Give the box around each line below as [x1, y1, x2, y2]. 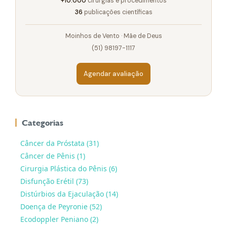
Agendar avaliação [84, 69, 143, 79]
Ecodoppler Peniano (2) [20, 214, 98, 224]
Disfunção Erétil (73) [20, 176, 88, 186]
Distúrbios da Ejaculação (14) [20, 189, 118, 199]
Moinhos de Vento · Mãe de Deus [65, 32, 162, 41]
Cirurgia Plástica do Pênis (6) [20, 164, 117, 174]
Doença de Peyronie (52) [20, 202, 102, 212]
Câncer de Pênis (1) [20, 151, 85, 161]
